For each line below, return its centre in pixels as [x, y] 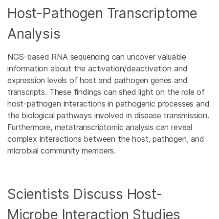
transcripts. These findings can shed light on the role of [106, 92]
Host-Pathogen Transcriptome [103, 13]
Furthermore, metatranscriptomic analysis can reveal [100, 127]
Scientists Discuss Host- [85, 194]
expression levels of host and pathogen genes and [98, 80]
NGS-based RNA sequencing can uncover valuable [97, 57]
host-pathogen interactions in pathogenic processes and [109, 104]
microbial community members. [62, 151]
